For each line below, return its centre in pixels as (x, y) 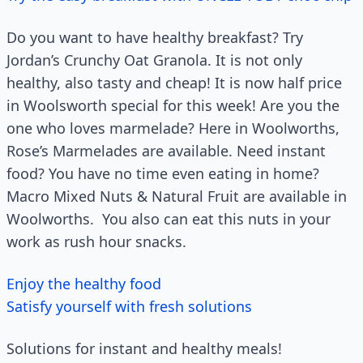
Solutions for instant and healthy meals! (144, 349)
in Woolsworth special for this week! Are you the (173, 106)
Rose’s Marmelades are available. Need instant (166, 151)
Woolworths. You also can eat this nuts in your (169, 219)
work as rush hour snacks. (96, 242)
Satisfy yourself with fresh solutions (129, 307)
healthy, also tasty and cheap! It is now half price (174, 83)
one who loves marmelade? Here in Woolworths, (173, 128)
